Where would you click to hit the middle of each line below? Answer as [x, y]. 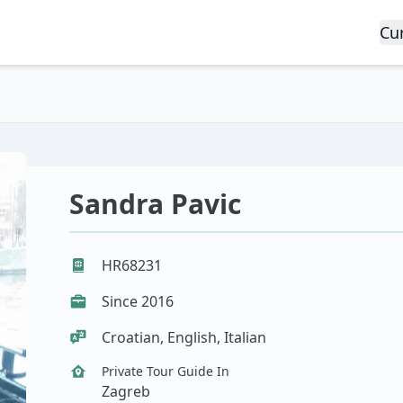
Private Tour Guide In [166, 371]
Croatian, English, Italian [184, 337]
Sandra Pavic [156, 204]
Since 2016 [138, 301]
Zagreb [126, 391]
